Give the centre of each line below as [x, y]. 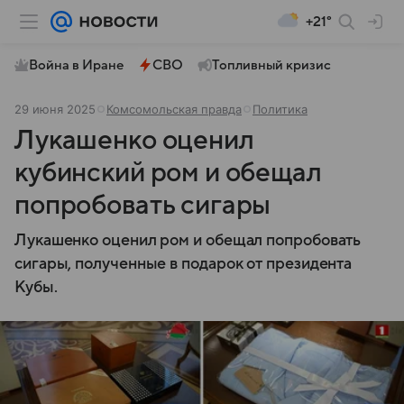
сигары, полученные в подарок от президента [184, 264]
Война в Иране [76, 65]
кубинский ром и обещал [168, 173]
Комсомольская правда [174, 109]
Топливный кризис [271, 65]
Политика [280, 109]
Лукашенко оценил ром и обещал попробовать [188, 240]
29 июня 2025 [55, 109]
